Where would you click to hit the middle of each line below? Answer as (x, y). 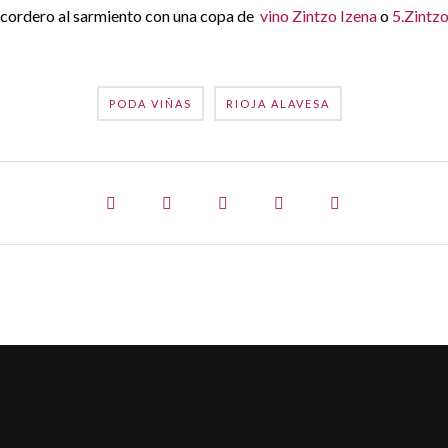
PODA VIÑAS (150, 103)
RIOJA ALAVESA (277, 103)
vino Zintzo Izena (318, 15)
